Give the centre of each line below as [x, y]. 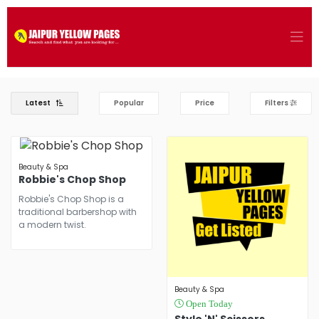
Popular [129, 103]
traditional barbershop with [78, 211]
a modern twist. [52, 224]
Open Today [208, 304]
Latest [38, 103]
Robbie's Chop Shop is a [71, 199]
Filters [277, 103]
